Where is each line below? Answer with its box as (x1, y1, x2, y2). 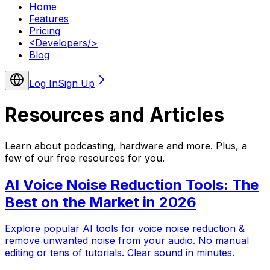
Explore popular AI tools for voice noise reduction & (5, 222, 245, 235)
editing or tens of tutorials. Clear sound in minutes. (5, 246, 234, 259)
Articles (149, 103, 224, 127)
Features (29, 12, 69, 25)
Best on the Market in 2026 (5, 193, 196, 211)
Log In (29, 77, 58, 89)
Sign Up (58, 77, 95, 89)
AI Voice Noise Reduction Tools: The (5, 175, 259, 193)
